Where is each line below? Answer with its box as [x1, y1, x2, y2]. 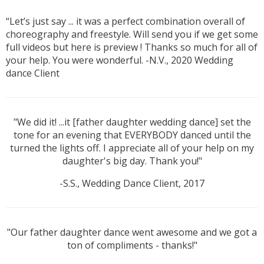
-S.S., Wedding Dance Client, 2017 [60, 177, 204, 190]
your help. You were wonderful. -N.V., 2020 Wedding [6, 54, 233, 67]
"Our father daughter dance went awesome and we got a [7, 226, 257, 239]
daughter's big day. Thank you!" [62, 154, 202, 168]
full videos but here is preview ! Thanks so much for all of [6, 41, 258, 54]
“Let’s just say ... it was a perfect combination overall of [6, 15, 245, 28]
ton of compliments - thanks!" [67, 239, 197, 252]
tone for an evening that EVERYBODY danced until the [13, 128, 251, 142]
